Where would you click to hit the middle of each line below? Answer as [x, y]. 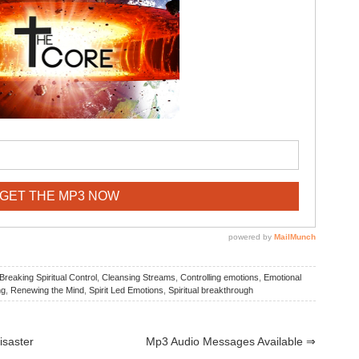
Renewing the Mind [47, 290]
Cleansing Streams [139, 278]
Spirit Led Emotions [126, 290]
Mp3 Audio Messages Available [226, 342]
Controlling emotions [220, 278]
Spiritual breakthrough [211, 290]
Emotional [282, 278]
